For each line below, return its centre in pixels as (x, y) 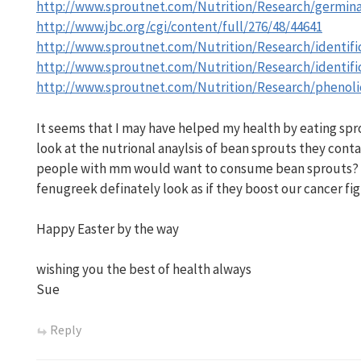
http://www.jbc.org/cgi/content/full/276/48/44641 (179, 27)
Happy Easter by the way (108, 228)
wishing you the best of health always (144, 270)
